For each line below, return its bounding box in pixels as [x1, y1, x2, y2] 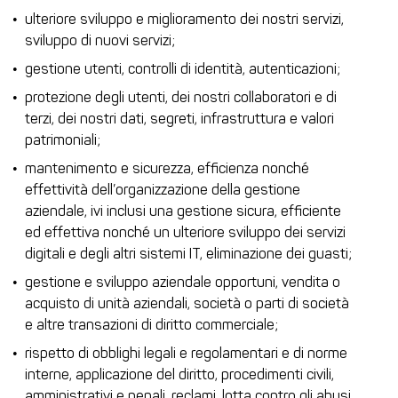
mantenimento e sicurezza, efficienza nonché [25, 160, 309, 177]
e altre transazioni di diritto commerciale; [25, 316, 278, 333]
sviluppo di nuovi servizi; [25, 32, 175, 49]
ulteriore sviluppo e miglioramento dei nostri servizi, [25, 11, 344, 28]
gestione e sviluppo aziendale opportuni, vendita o [25, 274, 340, 291]
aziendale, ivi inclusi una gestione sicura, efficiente [25, 203, 341, 219]
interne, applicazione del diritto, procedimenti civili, [25, 366, 334, 383]
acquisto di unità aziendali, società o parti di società [25, 295, 349, 312]
